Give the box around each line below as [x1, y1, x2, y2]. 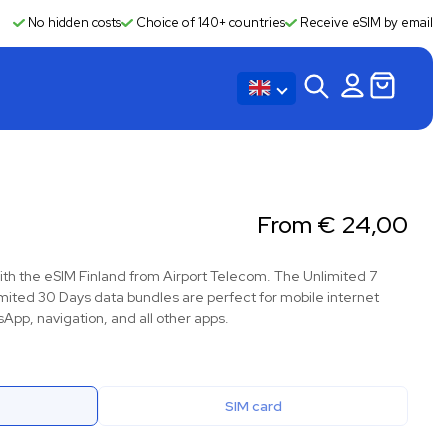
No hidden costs [25, 14, 121, 31]
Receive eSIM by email [297, 14, 433, 31]
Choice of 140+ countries [133, 14, 285, 31]
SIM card [224, 397, 282, 415]
